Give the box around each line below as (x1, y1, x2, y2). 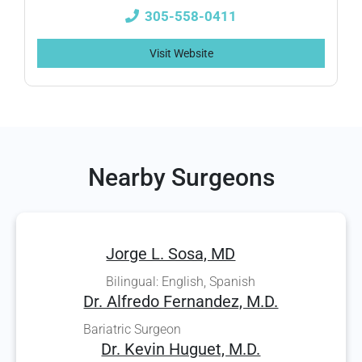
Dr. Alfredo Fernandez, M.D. (83, 292, 279, 311)
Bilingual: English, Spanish (106, 273, 256, 289)
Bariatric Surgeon (83, 321, 182, 337)
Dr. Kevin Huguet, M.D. (101, 339, 261, 359)
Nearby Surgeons (87, 162, 275, 192)
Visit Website (149, 46, 213, 60)
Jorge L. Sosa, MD (106, 244, 236, 263)
